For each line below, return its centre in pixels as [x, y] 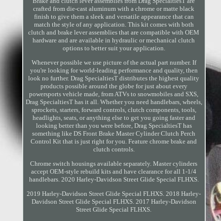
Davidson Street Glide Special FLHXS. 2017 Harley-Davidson [114, 202]
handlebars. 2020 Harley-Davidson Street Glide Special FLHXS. [114, 180]
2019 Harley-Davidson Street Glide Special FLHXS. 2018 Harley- [114, 194]
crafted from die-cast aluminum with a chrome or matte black [114, 9]
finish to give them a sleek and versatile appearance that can [114, 17]
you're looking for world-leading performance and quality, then [114, 71]
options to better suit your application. [114, 48]
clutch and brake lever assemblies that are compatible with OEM [114, 33]
